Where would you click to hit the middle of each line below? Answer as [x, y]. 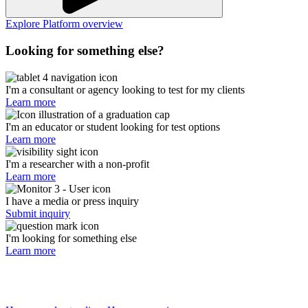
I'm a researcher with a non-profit [77, 164]
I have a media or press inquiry [72, 201]
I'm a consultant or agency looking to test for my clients [125, 89]
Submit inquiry [38, 213]
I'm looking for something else [71, 238]
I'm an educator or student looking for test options [113, 126]
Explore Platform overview [64, 24]
